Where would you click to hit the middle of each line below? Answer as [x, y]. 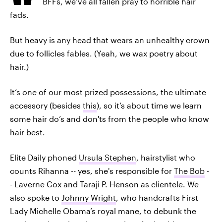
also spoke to [36, 197]
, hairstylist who [166, 157]
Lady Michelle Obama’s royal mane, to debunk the [103, 211]
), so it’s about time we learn [149, 105]
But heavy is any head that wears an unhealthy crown [110, 40]
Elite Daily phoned [44, 157]
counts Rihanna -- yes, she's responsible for [92, 171]
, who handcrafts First [157, 197]
